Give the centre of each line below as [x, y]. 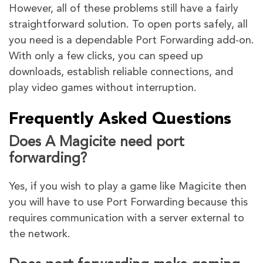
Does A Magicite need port [97, 143]
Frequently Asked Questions [120, 120]
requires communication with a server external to [127, 219]
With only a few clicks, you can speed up [106, 57]
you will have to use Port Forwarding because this [128, 203]
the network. [40, 235]
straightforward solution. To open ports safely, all [128, 25]
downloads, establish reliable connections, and [121, 73]
